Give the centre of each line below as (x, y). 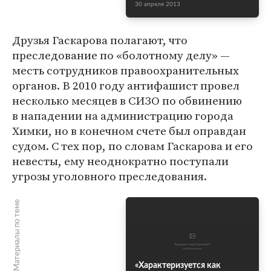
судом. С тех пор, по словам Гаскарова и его (132, 146)
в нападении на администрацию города (123, 116)
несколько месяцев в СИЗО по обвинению (127, 100)
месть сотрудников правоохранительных (126, 70)
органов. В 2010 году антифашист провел (126, 85)
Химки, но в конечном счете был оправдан (129, 131)
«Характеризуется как (178, 266)
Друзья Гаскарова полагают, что (100, 40)
